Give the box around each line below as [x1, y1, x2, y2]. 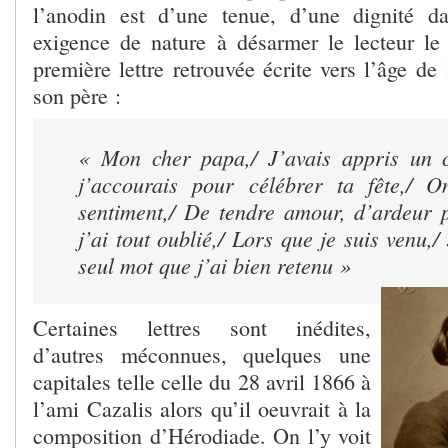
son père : [33, 80, 121, 110]
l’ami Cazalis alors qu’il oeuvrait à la [33, 393, 371, 423]
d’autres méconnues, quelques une [33, 339, 371, 369]
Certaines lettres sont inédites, [33, 312, 371, 342]
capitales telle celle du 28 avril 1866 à [33, 366, 371, 396]
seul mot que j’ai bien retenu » [78, 249, 351, 280]
